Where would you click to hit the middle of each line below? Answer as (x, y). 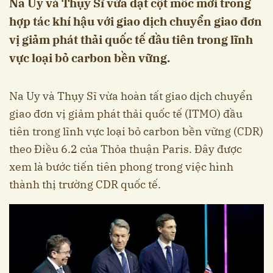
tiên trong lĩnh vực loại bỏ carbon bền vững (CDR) (136, 131)
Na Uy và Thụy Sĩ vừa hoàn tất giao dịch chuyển (131, 96)
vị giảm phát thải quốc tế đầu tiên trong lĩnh (131, 39)
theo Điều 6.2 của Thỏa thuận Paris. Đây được (126, 149)
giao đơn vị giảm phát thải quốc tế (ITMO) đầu (126, 113)
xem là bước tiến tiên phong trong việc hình (121, 166)
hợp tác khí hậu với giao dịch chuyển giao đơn (136, 21)
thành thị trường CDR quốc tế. (85, 184)
